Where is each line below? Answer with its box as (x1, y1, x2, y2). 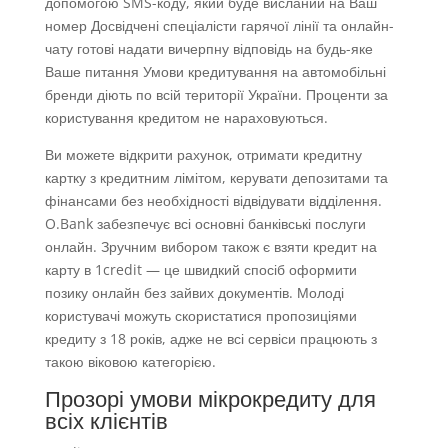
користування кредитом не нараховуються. (44, 108, 328, 128)
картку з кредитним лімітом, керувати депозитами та (44, 168, 388, 188)
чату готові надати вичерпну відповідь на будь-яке (44, 39, 373, 59)
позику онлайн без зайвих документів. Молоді (44, 283, 344, 303)
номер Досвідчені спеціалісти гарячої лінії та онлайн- (44, 16, 394, 36)
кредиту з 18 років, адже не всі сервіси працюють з (44, 329, 377, 349)
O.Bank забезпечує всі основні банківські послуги (44, 214, 366, 234)
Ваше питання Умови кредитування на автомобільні (44, 62, 386, 82)
